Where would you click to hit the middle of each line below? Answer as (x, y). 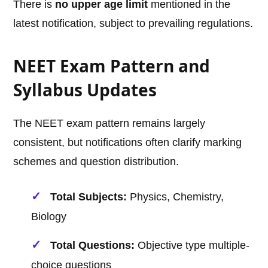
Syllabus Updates (85, 90)
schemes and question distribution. (96, 162)
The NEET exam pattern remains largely (109, 124)
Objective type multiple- (192, 246)
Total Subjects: (89, 197)
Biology (49, 217)
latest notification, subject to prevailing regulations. (133, 24)
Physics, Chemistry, (176, 197)
